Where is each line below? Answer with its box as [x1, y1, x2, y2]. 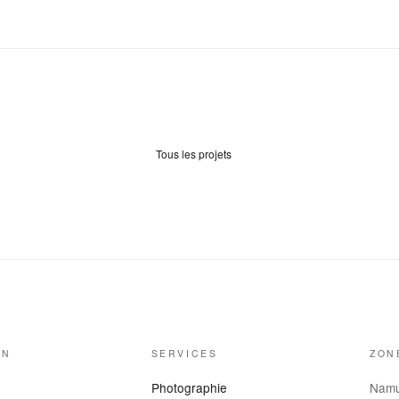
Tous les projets [156, 146, 232, 161]
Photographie [151, 379, 227, 397]
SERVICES [151, 346, 218, 360]
